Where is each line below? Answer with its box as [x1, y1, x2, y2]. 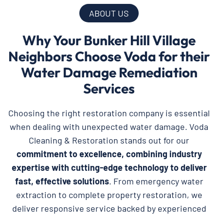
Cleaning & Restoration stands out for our [29, 135, 189, 146]
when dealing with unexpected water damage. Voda [10, 121, 208, 132]
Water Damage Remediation [20, 64, 198, 81]
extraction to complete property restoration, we [16, 189, 202, 200]
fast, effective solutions [15, 176, 109, 187]
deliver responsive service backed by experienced [12, 203, 206, 214]
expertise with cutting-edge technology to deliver [11, 162, 207, 173]
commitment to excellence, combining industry [16, 148, 202, 160]
